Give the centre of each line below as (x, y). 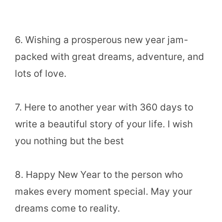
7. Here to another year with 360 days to (104, 108)
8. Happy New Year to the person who (99, 175)
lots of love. (41, 73)
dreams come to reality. (67, 209)
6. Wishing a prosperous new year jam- (102, 40)
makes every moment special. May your (104, 192)
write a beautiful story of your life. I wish (104, 124)
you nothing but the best (69, 141)
